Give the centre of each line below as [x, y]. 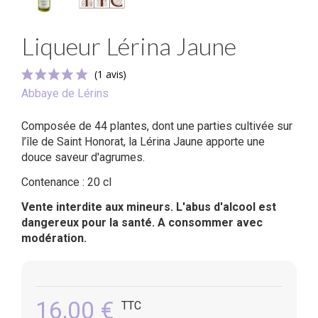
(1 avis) [130, 199]
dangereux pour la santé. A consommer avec [142, 223]
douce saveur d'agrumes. [83, 158]
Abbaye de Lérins [65, 94]
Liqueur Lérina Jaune [129, 45]
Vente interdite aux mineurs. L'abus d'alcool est [149, 207]
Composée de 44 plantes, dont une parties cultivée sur [157, 126]
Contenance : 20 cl [66, 182]
